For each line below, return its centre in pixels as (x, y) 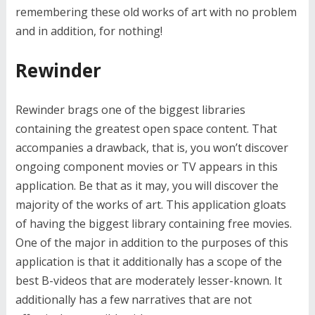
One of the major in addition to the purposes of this (152, 243)
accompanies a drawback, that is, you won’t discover (152, 148)
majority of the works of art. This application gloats (150, 205)
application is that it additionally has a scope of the (148, 262)
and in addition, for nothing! (89, 31)
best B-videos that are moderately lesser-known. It (148, 281)
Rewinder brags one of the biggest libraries (130, 110)
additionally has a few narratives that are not (133, 300)
